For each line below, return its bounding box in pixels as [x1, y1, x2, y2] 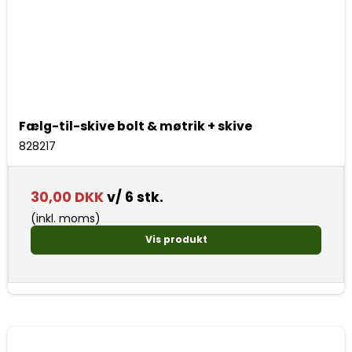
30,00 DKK [31, 187, 104, 207]
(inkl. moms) [31, 210, 101, 226]
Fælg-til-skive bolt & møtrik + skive [19, 116, 252, 135]
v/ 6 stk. [104, 187, 163, 207]
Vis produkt [145, 233, 207, 247]
